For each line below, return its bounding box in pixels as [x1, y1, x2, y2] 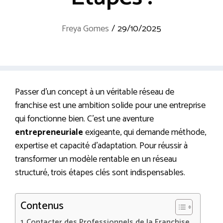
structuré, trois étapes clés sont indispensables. [15, 165, 185, 181]
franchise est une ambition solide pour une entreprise [15, 98, 206, 113]
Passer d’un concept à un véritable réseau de [15, 85, 174, 100]
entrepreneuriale [15, 125, 83, 140]
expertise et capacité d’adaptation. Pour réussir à [15, 138, 188, 154]
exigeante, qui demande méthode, [83, 125, 206, 140]
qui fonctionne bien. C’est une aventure [15, 111, 154, 127]
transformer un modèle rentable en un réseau [15, 152, 177, 167]
